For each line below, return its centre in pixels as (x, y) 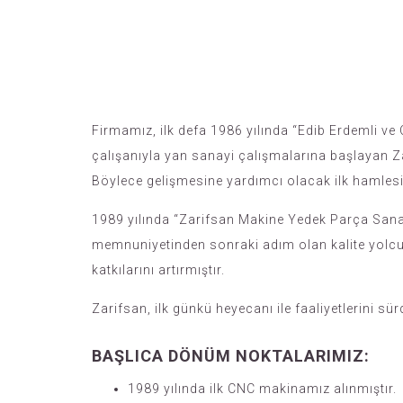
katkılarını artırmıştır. (158, 270)
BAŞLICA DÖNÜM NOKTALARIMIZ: (231, 356)
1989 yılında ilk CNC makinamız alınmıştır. (262, 389)
